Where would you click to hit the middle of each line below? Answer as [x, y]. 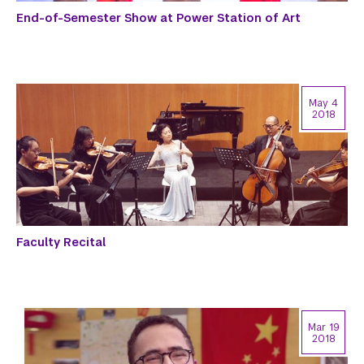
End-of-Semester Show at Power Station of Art [158, 18]
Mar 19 [323, 327]
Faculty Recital [61, 243]
